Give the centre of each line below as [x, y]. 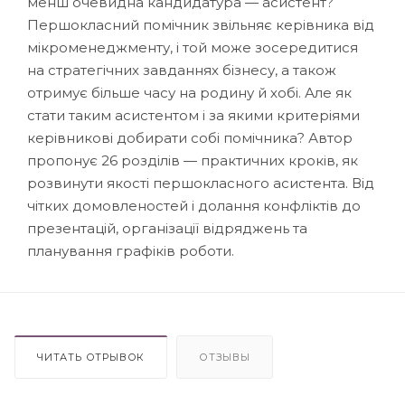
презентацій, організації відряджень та [167, 228]
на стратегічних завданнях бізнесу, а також [182, 70]
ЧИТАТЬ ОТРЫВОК [91, 357]
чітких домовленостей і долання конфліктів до [194, 205]
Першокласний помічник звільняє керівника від [201, 24]
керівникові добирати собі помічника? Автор [190, 137]
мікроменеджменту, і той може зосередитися [193, 47]
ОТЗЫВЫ [225, 357]
